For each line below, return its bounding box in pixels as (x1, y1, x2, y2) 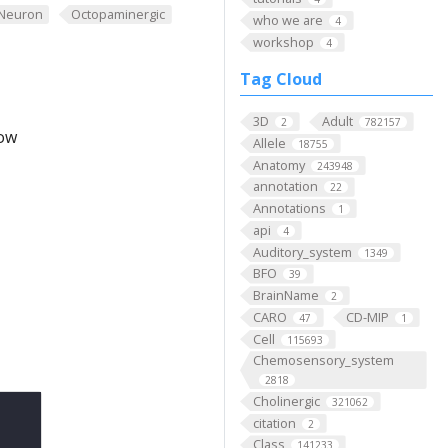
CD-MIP (345, 307, 389, 326)
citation (252, 413, 296, 432)
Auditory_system (252, 242, 352, 261)
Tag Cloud (240, 68, 322, 91)
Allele (252, 134, 286, 153)
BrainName (252, 286, 319, 305)
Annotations (252, 199, 326, 218)
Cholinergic (252, 391, 320, 410)
